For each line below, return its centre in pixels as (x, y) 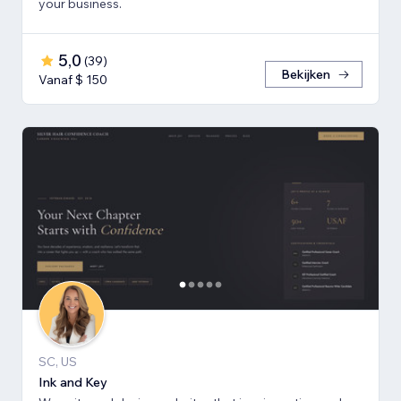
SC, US (58, 362)
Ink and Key (73, 383)
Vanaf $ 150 (73, 80)
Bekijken (306, 75)
